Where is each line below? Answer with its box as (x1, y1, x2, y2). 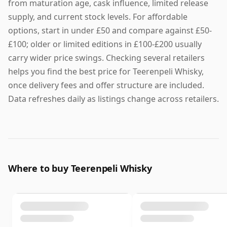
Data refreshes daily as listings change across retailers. (8, 93, 219, 105)
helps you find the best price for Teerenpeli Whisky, (8, 66, 204, 78)
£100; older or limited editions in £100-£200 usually (8, 39, 202, 50)
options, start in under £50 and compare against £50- (8, 25, 212, 36)
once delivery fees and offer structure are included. (8, 80, 204, 91)
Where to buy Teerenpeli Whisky (8, 162, 152, 175)
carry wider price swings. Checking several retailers (8, 52, 205, 64)
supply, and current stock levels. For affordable (8, 11, 187, 23)
